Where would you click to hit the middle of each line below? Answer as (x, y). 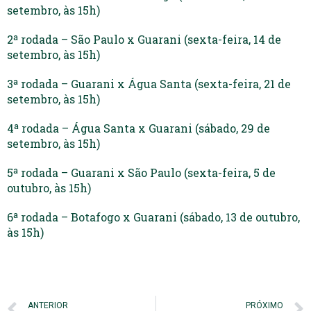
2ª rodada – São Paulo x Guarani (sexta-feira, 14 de (144, 39)
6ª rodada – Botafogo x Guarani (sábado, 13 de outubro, (153, 217)
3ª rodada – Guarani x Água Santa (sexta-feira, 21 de (149, 83)
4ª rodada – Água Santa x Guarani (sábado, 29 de (138, 128)
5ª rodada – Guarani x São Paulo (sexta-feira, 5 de (141, 172)
